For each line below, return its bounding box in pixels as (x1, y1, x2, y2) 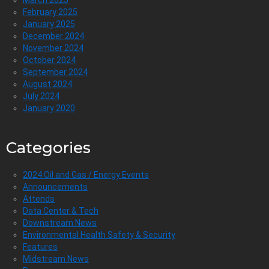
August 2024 (23, 79, 72, 89)
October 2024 (23, 55, 76, 65)
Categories (6, 138, 91, 157)
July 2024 (23, 91, 59, 101)
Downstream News (23, 217, 97, 228)
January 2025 (23, 19, 75, 29)
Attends (23, 193, 55, 204)
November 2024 (23, 43, 83, 53)
